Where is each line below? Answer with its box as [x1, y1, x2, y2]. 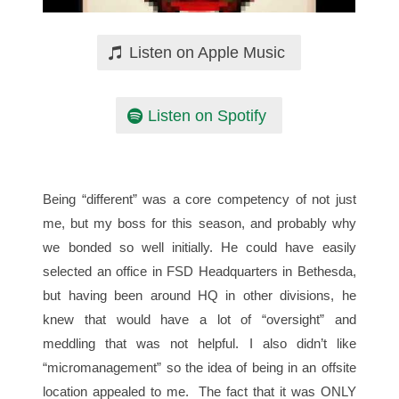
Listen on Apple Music [129, 43, 286, 61]
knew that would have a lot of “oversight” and [43, 312, 356, 328]
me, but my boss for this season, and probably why [43, 216, 356, 232]
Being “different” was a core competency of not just [43, 191, 356, 208]
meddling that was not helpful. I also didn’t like [43, 336, 356, 352]
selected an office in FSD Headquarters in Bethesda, [43, 264, 356, 280]
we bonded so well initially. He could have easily [43, 240, 356, 256]
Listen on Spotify [148, 106, 267, 125]
